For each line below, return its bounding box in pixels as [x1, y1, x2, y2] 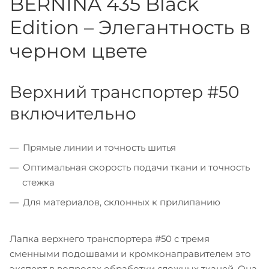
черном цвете [10, 38, 148, 62]
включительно [10, 103, 136, 124]
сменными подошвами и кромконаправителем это [10, 247, 251, 259]
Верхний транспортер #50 [10, 81, 240, 102]
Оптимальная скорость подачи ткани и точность [23, 161, 250, 173]
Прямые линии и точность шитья [23, 141, 176, 153]
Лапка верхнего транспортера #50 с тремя [10, 232, 210, 244]
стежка [22, 176, 55, 188]
